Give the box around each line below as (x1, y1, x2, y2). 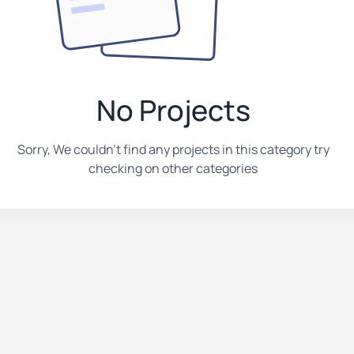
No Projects (96, 91, 250, 130)
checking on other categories (88, 160, 258, 177)
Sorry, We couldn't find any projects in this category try (17, 141, 330, 158)
